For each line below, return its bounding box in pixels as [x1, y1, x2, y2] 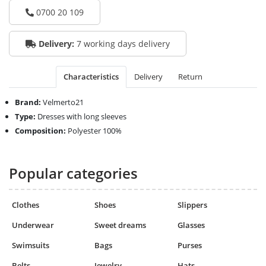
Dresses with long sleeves [36, 111, 126, 122]
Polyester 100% [68, 125, 122, 137]
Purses [177, 240, 202, 251]
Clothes [12, 199, 39, 211]
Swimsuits [12, 240, 49, 251]
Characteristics [64, 71, 119, 83]
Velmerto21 [43, 97, 84, 108]
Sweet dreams [94, 220, 147, 231]
